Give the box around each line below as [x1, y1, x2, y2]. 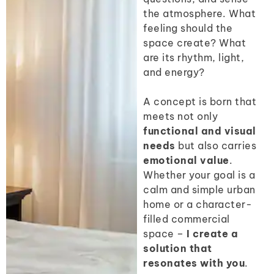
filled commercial [143, 213, 230, 226]
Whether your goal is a [143, 169, 255, 182]
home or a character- [143, 198, 252, 211]
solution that [143, 242, 212, 255]
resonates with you [143, 257, 245, 270]
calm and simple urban [143, 183, 256, 196]
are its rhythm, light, [143, 51, 244, 64]
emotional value [143, 154, 229, 167]
